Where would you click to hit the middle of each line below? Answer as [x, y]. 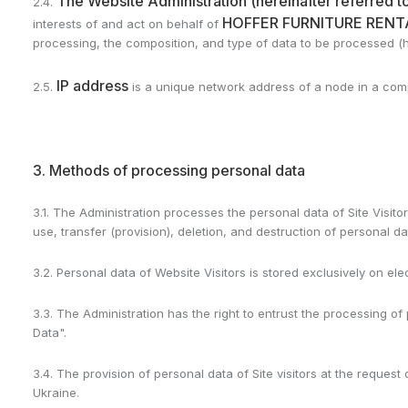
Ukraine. [56, 393]
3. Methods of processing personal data [169, 170]
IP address [92, 86]
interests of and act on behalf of [127, 24]
